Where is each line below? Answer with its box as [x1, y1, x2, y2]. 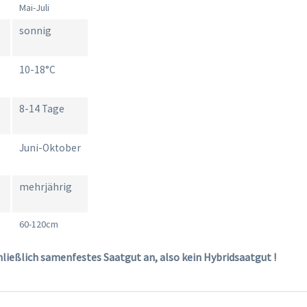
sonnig [19, 24, 52, 38]
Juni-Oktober [19, 141, 82, 155]
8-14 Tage [19, 102, 65, 116]
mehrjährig [19, 180, 73, 194]
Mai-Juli [19, 1, 50, 14]
